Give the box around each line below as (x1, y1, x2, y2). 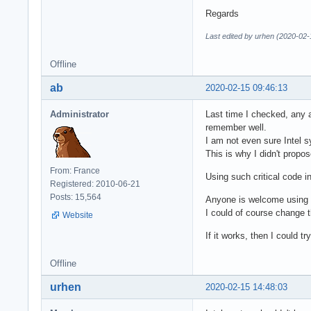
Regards (205, 8, 239, 19)
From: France (50, 165, 100, 176)
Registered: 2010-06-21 (50, 178, 140, 189)
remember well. (205, 121, 267, 133)
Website (62, 210, 93, 220)
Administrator (50, 108, 109, 119)
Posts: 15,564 (50, 192, 101, 202)
